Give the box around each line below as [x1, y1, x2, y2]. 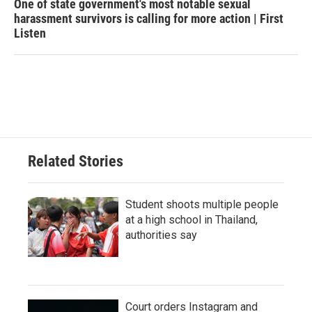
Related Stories [28, 153, 123, 170]
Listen [14, 26, 46, 40]
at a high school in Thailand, [125, 213, 258, 226]
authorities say [125, 228, 197, 242]
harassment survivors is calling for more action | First [14, 11, 283, 26]
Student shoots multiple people [125, 198, 279, 211]
